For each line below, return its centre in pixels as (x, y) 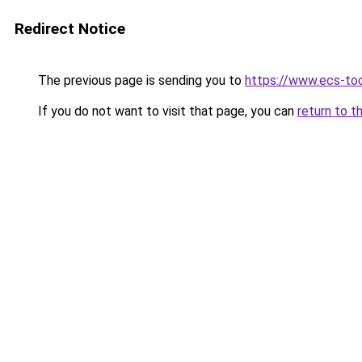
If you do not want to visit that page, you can (166, 111)
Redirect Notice (70, 29)
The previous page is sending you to (140, 80)
